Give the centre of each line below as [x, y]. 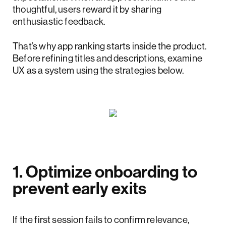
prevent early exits [79, 188]
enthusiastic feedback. [60, 21]
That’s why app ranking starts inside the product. [110, 46]
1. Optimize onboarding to [105, 172]
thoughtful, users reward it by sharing [87, 9]
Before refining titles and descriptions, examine [108, 58]
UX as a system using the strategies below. [98, 70]
